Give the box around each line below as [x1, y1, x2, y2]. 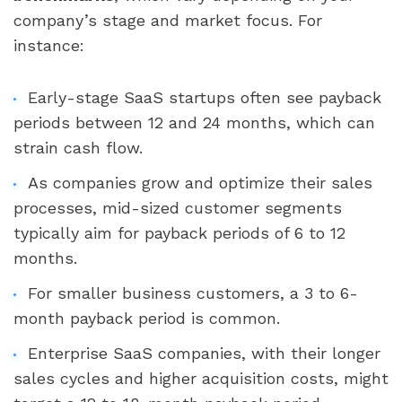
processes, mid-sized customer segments [13, 198, 342, 218]
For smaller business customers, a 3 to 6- [27, 283, 358, 302]
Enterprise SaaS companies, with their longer [27, 343, 380, 363]
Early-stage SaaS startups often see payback [27, 88, 381, 108]
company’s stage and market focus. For [13, 10, 322, 30]
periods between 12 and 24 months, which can [13, 113, 375, 133]
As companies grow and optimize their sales [27, 173, 372, 193]
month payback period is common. [13, 308, 280, 328]
